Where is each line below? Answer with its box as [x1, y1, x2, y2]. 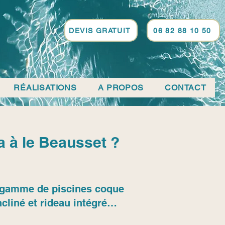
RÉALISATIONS [14, 83, 77, 92]
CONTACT [165, 83, 206, 92]
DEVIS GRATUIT [69, 26, 131, 35]
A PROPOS [98, 83, 144, 92]
